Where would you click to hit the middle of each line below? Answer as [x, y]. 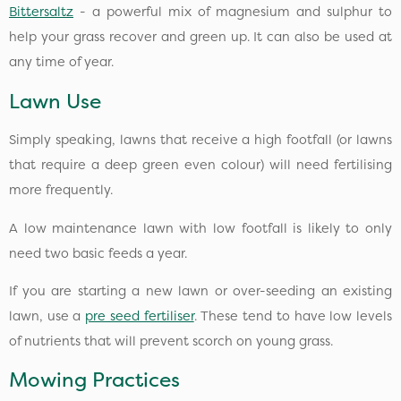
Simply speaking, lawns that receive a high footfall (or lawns [200, 140]
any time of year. [61, 62]
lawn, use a [47, 316]
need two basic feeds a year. [98, 253]
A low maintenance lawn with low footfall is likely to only [200, 228]
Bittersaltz [41, 12]
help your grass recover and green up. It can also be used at [200, 37]
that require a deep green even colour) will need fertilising [200, 165]
